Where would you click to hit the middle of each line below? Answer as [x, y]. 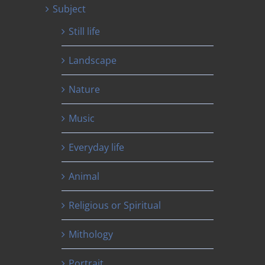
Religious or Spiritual [115, 206]
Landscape [93, 61]
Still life [85, 32]
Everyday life [97, 148]
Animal [84, 177]
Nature [85, 90]
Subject [70, 9]
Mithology [91, 235]
